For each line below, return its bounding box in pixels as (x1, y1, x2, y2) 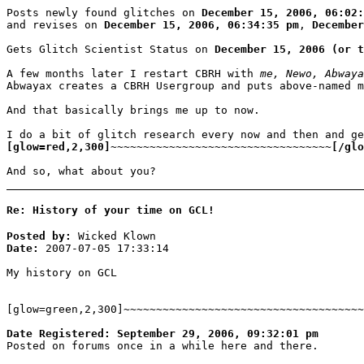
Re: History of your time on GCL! (6, 203, 214, 216)
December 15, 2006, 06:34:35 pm (104, 18, 299, 31)
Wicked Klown (71, 230, 156, 243)
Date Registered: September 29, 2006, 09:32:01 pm (6, 327, 318, 340)
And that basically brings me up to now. (6, 103, 260, 116)
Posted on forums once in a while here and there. (6, 340, 318, 353)
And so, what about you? (6, 164, 156, 177)
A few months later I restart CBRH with (6, 67, 260, 80)
